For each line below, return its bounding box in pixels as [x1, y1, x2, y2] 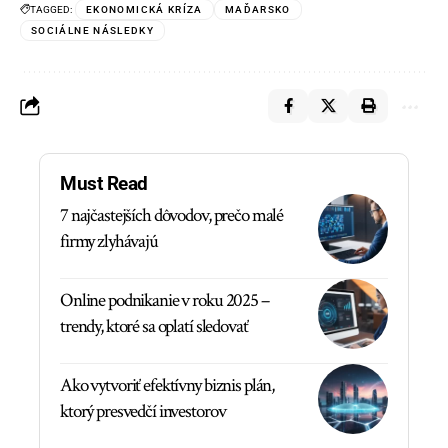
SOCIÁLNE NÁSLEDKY [31, 24, 155, 36]
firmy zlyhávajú [60, 228, 158, 254]
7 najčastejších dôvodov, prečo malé [60, 202, 284, 228]
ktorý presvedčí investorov [60, 398, 226, 424]
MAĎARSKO [224, 3, 291, 15]
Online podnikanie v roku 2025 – [60, 287, 269, 313]
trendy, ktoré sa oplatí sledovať [60, 313, 248, 339]
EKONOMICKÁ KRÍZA [86, 3, 203, 15]
